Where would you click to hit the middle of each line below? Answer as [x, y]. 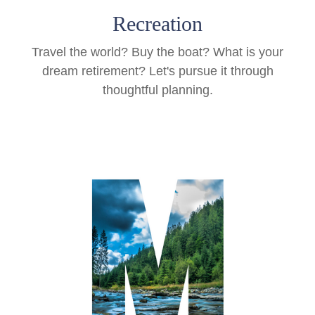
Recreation [157, 24]
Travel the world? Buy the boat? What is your [157, 52]
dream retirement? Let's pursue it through [157, 71]
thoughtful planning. [157, 90]
